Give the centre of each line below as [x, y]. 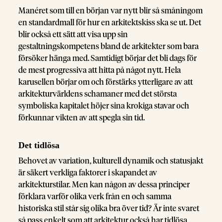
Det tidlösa [39, 145]
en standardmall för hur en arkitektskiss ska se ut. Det [110, 23]
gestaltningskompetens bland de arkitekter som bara [109, 46]
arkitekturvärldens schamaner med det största [98, 94]
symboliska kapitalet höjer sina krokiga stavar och [104, 106]
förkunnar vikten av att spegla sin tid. [82, 118]
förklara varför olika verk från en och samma [95, 196]
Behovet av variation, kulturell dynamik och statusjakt [111, 161]
